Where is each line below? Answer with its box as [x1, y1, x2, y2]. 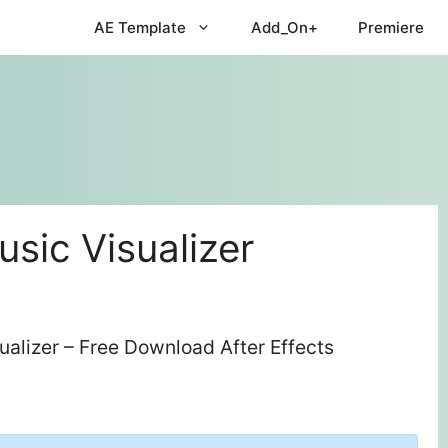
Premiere [358, 18, 424, 37]
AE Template [94, 18, 186, 37]
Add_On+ [251, 18, 318, 37]
